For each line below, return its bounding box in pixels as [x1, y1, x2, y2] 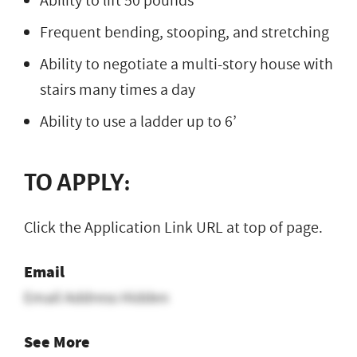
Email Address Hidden [24, 286, 169, 309]
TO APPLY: [24, 169, 130, 195]
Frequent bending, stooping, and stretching [40, 21, 329, 44]
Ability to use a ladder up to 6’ [40, 110, 237, 133]
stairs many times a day [40, 78, 195, 101]
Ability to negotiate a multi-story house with [40, 53, 333, 76]
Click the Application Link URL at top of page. [24, 216, 323, 239]
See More [24, 331, 90, 353]
